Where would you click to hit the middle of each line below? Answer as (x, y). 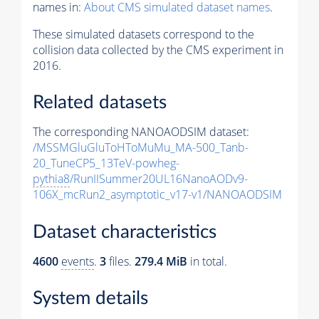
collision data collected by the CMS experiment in (158, 49)
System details (90, 299)
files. (120, 261)
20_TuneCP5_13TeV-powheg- (106, 163)
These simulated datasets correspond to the (143, 34)
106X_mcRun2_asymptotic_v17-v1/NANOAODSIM (157, 195)
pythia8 (51, 179)
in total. (207, 261)
